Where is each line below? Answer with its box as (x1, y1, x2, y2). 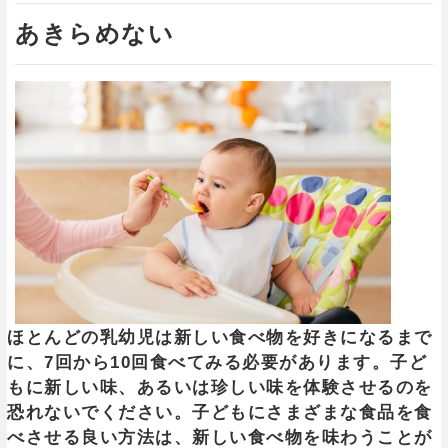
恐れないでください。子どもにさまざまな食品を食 (7, 402, 433, 422)
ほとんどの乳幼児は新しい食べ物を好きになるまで (7, 327, 433, 347)
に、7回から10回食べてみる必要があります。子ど (7, 352, 427, 372)
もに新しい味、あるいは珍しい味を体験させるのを (7, 377, 433, 397)
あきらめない (15, 19, 174, 47)
